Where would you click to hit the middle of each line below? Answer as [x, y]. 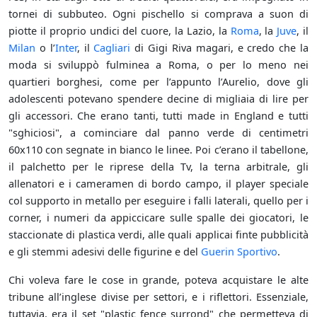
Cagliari [112, 48]
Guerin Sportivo [239, 252]
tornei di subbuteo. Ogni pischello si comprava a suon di [158, 14]
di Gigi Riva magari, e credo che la [220, 48]
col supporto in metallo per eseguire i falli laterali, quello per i [158, 201]
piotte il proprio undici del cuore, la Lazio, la [120, 31]
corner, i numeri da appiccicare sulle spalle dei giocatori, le [158, 218]
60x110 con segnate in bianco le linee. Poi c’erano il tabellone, [158, 150]
